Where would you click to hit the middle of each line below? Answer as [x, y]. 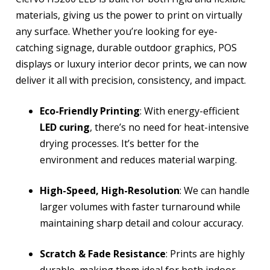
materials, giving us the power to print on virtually [129, 15]
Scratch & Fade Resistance [103, 253]
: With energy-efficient [190, 111]
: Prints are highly [205, 253]
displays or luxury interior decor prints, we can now [131, 64]
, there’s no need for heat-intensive [169, 127]
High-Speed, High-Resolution [110, 190]
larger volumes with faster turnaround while [140, 206]
